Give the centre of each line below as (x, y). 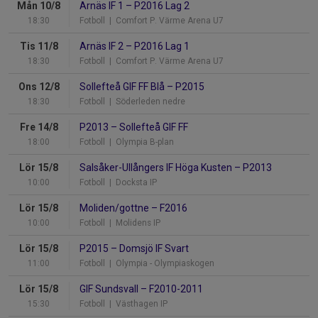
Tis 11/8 (39, 46)
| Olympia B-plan (139, 142)
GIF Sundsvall (110, 289)
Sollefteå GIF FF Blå (123, 87)
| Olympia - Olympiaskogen (160, 264)
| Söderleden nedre (145, 102)
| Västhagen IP (136, 304)
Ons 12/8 (39, 87)
